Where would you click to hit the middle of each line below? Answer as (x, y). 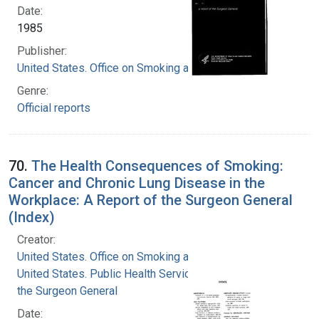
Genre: (33, 90)
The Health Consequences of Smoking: (157, 166)
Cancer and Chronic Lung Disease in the (137, 183)
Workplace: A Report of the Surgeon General (151, 200)
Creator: (36, 239)
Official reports (54, 108)
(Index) (32, 217)
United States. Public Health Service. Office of (131, 273)
